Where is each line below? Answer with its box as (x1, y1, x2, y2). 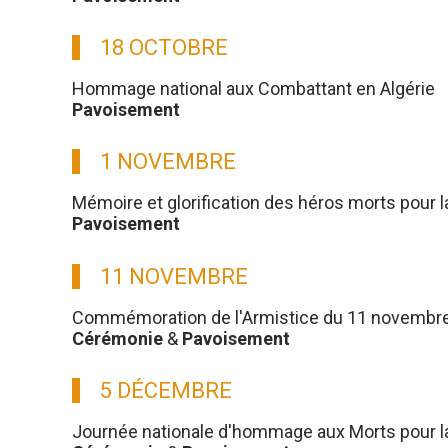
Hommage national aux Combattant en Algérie (72, 78, 435, 100)
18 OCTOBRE (100, 35, 228, 61)
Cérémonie (72, 327, 163, 349)
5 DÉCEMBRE (100, 377, 232, 403)
